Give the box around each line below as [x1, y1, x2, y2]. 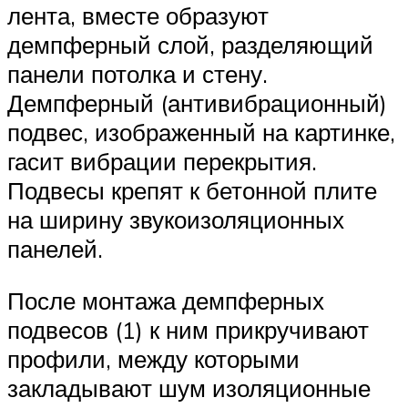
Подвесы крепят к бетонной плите [7, 175, 377, 205]
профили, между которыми [7, 344, 300, 374]
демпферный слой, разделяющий [7, 29, 373, 59]
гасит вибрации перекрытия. [7, 146, 317, 176]
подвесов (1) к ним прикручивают [7, 315, 369, 345]
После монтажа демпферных [7, 286, 324, 316]
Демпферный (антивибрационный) [7, 87, 387, 117]
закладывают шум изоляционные [7, 373, 371, 403]
